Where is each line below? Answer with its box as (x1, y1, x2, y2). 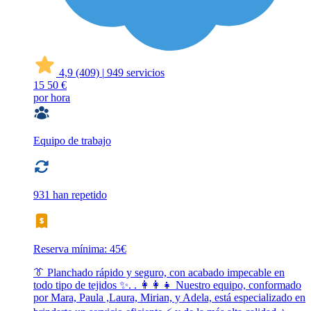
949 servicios (107, 67, 165, 79)
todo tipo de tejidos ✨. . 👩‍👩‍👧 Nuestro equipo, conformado (33, 279, 301, 292)
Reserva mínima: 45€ (33, 243, 126, 255)
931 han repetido (33, 189, 107, 201)
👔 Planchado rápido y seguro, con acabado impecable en (33, 267, 285, 279)
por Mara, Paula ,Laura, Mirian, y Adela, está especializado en (33, 292, 305, 304)
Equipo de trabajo (33, 135, 111, 147)
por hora (33, 92, 70, 104)
